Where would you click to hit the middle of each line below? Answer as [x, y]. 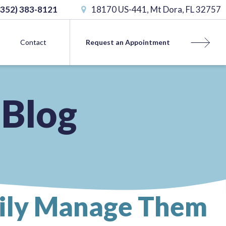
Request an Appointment [128, 42]
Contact [33, 42]
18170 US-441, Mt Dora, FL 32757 [155, 9]
